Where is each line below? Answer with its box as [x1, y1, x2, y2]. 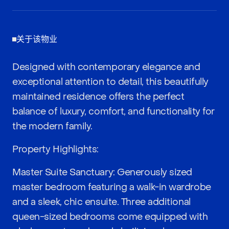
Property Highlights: [12, 144, 99, 155]
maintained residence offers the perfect [12, 91, 185, 103]
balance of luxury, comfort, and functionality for [12, 106, 215, 118]
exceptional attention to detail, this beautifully [12, 76, 209, 88]
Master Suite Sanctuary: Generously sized [12, 167, 192, 178]
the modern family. [12, 121, 93, 132]
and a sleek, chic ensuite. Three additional [12, 196, 191, 208]
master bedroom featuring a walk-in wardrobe [12, 181, 211, 193]
